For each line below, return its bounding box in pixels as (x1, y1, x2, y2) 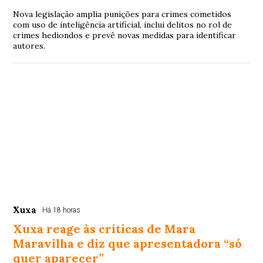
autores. (13, 41, 46, 52)
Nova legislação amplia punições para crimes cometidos (13, 9, 232, 20)
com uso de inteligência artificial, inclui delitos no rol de (13, 19, 232, 31)
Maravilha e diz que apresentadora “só (13, 236, 242, 251)
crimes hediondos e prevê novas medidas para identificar (13, 30, 237, 41)
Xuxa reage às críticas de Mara (13, 221, 196, 237)
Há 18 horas (42, 206, 81, 215)
